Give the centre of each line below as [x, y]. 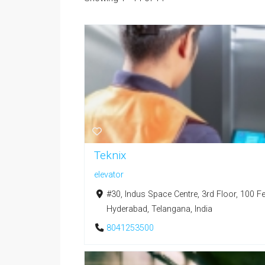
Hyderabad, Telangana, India [159, 209]
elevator [109, 174]
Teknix [110, 155]
